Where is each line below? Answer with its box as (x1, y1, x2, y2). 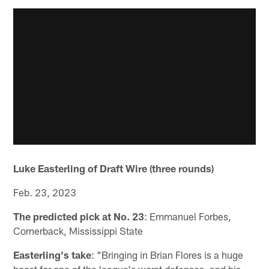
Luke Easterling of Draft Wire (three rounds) (13, 162, 214, 174)
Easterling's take (13, 248, 92, 261)
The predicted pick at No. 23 (13, 210, 145, 222)
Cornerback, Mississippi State (13, 224, 144, 237)
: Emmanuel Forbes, (144, 210, 232, 222)
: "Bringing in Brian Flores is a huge (91, 248, 244, 261)
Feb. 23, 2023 (13, 186, 77, 198)
